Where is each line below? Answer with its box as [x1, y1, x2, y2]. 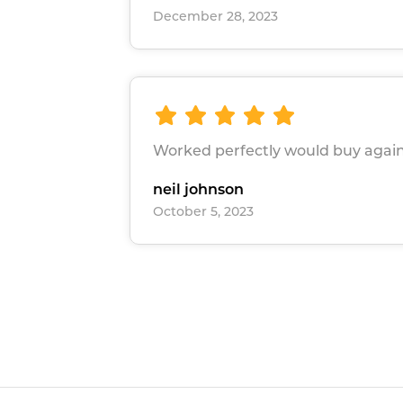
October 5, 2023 [153, 202, 254, 219]
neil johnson [153, 180, 244, 198]
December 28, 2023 [153, 8, 278, 25]
